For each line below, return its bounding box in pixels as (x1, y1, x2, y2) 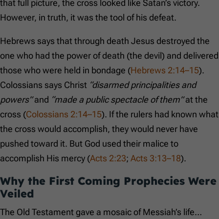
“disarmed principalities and (89, 80, 196, 90)
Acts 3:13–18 (131, 153, 181, 164)
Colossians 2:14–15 (26, 109, 102, 120)
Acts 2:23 (90, 153, 126, 164)
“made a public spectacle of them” (51, 94, 183, 105)
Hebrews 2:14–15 (131, 65, 199, 76)
